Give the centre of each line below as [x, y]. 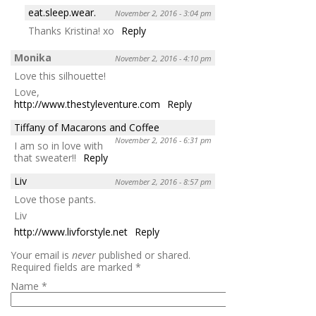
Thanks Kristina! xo [71, 30]
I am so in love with [59, 145]
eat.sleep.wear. [62, 12]
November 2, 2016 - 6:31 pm [163, 140]
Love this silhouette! [60, 75]
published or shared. [143, 255]
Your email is [41, 255]
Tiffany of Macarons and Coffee [87, 127]
